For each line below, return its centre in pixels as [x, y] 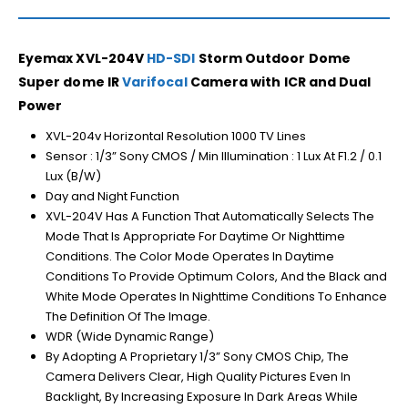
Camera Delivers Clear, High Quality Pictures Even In [198, 376]
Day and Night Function [112, 196]
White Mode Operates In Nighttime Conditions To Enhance [216, 296]
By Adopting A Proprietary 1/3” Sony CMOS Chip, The [197, 356]
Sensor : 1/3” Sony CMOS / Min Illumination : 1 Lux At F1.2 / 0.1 [213, 156]
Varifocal [154, 82]
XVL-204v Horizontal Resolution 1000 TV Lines [175, 136]
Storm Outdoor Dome [273, 58]
